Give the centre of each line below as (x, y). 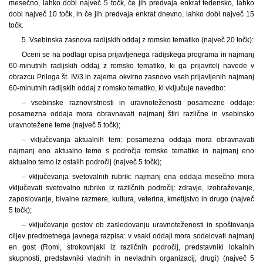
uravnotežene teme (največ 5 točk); (65, 125)
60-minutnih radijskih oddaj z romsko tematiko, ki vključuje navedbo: (117, 88)
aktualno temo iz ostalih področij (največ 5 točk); (85, 162)
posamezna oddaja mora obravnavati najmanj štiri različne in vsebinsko (131, 114)
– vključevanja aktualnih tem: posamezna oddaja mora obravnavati (138, 139)
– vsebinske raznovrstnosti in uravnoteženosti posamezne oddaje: (138, 102)
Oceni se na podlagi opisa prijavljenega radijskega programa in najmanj (138, 54)
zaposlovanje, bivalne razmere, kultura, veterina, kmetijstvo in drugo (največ (131, 199)
